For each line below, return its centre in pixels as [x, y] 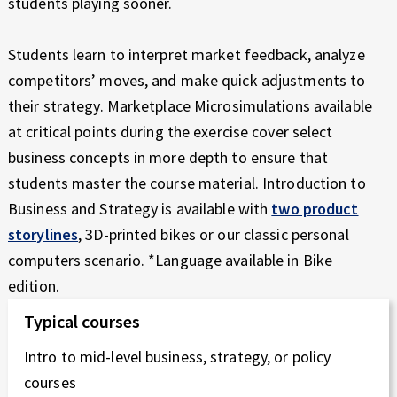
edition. [35, 285]
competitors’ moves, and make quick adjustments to [187, 80]
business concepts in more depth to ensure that [168, 157]
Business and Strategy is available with [140, 208]
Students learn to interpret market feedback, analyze [187, 54]
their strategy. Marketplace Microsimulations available [190, 105]
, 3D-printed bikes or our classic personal [214, 234]
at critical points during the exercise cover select [171, 131]
